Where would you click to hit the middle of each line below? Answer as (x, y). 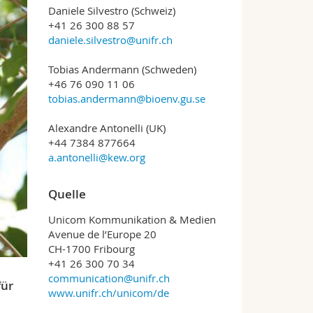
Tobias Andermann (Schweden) (122, 69)
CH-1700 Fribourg (91, 249)
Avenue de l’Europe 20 (102, 234)
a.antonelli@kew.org (96, 157)
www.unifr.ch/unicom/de (108, 293)
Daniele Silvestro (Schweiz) (111, 10)
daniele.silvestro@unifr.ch (110, 40)
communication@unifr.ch (109, 278)
